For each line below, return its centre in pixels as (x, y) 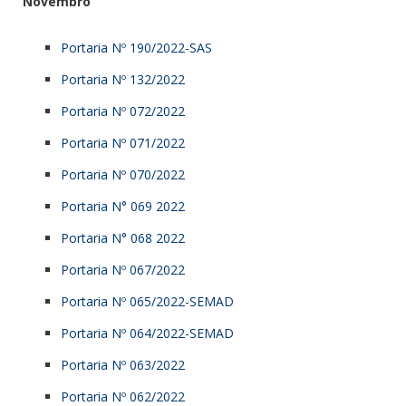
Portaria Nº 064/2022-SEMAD (147, 333)
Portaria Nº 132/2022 (123, 79)
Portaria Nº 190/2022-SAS (136, 47)
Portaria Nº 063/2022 (123, 364)
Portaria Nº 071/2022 (123, 142)
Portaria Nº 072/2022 (123, 111)
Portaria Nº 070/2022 (123, 174)
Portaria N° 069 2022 (123, 206)
